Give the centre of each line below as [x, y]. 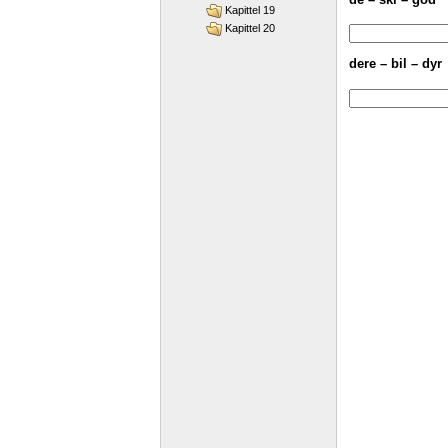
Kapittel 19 [250, 10]
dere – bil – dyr [395, 64]
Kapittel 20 [250, 28]
